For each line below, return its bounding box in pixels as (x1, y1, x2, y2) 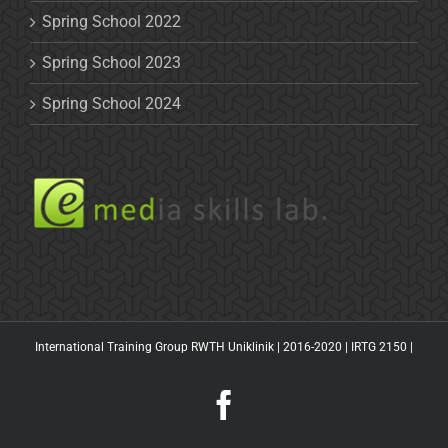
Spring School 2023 (42, 53, 181, 73)
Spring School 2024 (42, 94, 181, 114)
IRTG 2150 (351, 339, 407, 354)
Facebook (238, 388, 354, 419)
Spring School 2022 (42, 12, 181, 32)
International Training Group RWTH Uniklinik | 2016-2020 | (35, 339, 351, 354)
